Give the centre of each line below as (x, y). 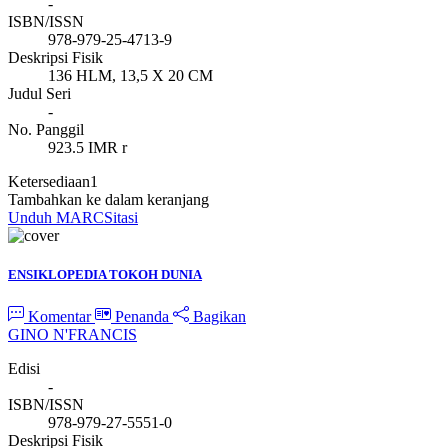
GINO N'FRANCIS (72, 334)
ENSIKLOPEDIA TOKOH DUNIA (105, 275)
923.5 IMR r (87, 148)
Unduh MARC (56, 218)
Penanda (142, 316)
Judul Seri (39, 94)
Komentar (59, 316)
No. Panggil (46, 130)
